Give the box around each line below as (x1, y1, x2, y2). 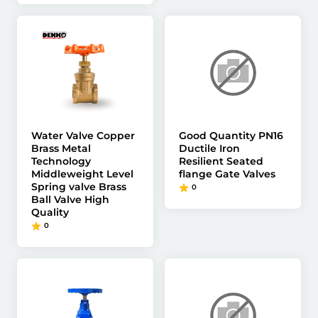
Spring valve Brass (31, 180, 126, 193)
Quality (31, 206, 69, 219)
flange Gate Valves (179, 168, 275, 180)
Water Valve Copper (31, 129, 135, 142)
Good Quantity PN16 (179, 129, 283, 142)
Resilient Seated (179, 155, 263, 168)
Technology (31, 155, 91, 168)
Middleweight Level (31, 168, 133, 180)
